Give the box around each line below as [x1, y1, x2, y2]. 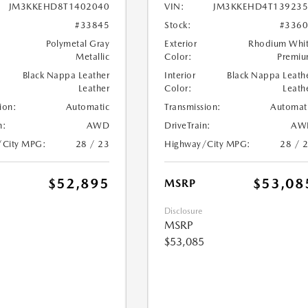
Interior [164, 70, 196, 81]
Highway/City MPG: [164, 139, 251, 150]
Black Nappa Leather [22, 70, 110, 81]
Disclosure [164, 206, 203, 217]
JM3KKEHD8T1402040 [8, 1, 110, 12]
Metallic [76, 52, 110, 63]
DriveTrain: [164, 120, 211, 131]
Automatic [65, 102, 110, 113]
